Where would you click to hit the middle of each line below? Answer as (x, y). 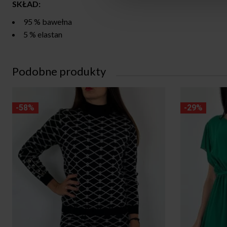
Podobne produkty (59, 71)
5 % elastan (43, 34)
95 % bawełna (48, 21)
